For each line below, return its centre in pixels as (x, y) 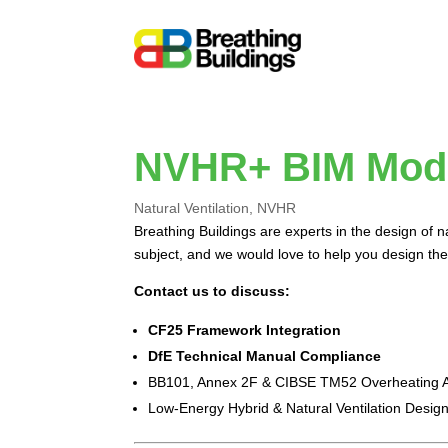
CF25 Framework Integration (245, 329)
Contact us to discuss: (212, 290)
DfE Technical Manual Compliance (265, 355)
